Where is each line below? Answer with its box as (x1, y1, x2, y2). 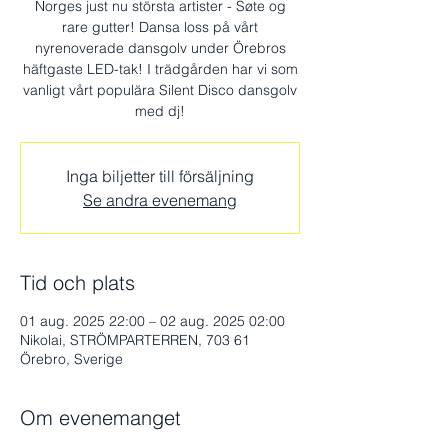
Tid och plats (20, 270, 135, 295)
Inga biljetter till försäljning (66, 166, 254, 186)
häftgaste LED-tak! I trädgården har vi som (22, 60, 298, 78)
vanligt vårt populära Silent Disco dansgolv (23, 81, 297, 99)
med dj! (135, 102, 185, 120)
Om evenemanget (20, 405, 181, 430)
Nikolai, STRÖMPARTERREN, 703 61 (20, 331, 250, 349)
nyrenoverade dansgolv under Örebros (34, 39, 286, 57)
